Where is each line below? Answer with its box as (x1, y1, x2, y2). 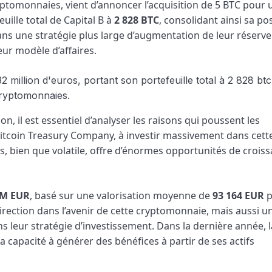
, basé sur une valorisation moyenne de (30, 188, 212, 202)
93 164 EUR (212, 188, 264, 202)
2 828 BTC (114, 13, 159, 27)
